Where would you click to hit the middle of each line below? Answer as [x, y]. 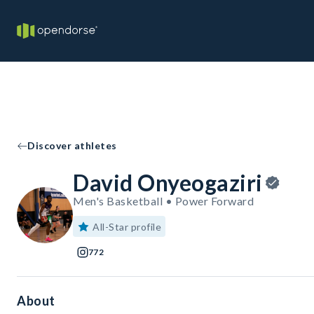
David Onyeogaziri [168, 183]
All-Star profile [127, 227]
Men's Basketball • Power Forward [163, 201]
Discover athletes [72, 145]
